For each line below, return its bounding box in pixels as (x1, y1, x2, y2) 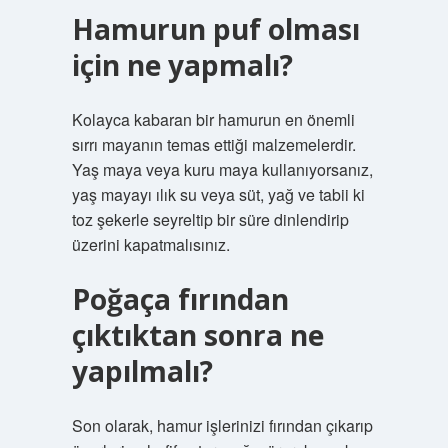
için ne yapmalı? (71, 46, 293, 84)
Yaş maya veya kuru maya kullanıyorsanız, (71, 158, 373, 181)
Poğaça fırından (71, 280, 289, 318)
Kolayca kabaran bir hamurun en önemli (71, 108, 355, 131)
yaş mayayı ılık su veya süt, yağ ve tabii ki (71, 183, 365, 206)
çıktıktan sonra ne (71, 316, 324, 354)
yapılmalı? (71, 352, 213, 390)
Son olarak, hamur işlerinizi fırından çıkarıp (71, 414, 373, 437)
